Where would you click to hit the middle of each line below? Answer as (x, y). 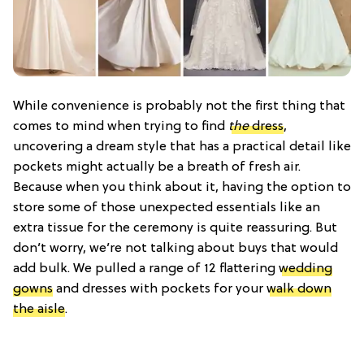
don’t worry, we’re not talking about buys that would (175, 249)
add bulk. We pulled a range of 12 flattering (146, 269)
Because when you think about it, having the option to (182, 188)
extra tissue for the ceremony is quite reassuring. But (175, 228)
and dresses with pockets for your (160, 289)
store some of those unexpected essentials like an (167, 208)
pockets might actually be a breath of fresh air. (157, 167)
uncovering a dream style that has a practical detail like (182, 147)
